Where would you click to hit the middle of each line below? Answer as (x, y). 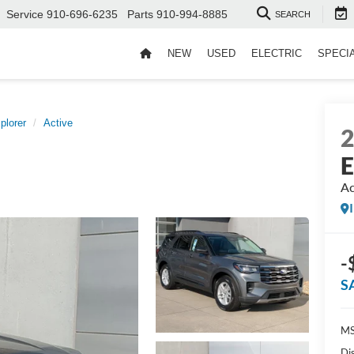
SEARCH (293, 15)
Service (25, 15)
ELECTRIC (277, 54)
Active (58, 123)
